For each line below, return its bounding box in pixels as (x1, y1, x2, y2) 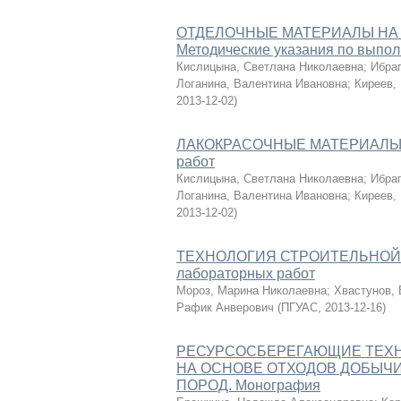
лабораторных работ (176, 266, 315, 281)
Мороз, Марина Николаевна (176, 284, 327, 297)
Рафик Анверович (176, 301, 274, 314)
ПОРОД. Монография (176, 378, 320, 393)
